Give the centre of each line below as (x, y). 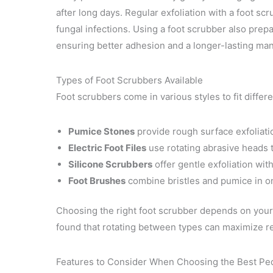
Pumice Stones (101, 131)
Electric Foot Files (107, 147)
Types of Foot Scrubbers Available (129, 80)
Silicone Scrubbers (110, 164)
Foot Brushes (97, 180)
